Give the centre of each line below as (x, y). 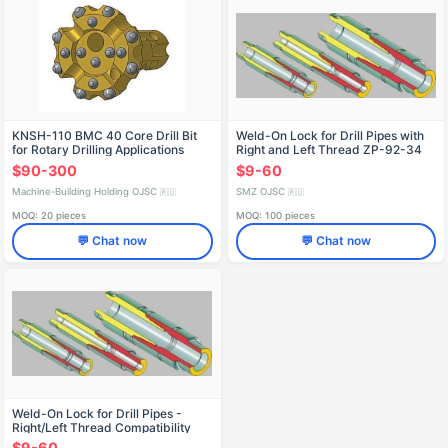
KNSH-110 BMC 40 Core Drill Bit (104, 136)
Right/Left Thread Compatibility (101, 427)
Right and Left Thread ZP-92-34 (328, 150)
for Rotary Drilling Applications (98, 150)
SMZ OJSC (261, 191)
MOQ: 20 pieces (49, 215)
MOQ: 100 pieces (275, 215)
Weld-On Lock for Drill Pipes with (329, 136)
